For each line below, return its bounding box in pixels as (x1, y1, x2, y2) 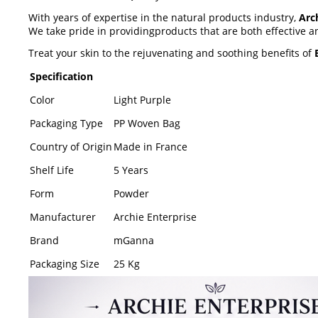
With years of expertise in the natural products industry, (28, 10, 299, 24)
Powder (114, 186, 149, 200)
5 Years (114, 163, 148, 177)
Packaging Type (30, 116, 103, 130)
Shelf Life (30, 163, 74, 177)
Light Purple (114, 92, 171, 106)
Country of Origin (30, 139, 112, 153)
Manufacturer (30, 209, 96, 224)
